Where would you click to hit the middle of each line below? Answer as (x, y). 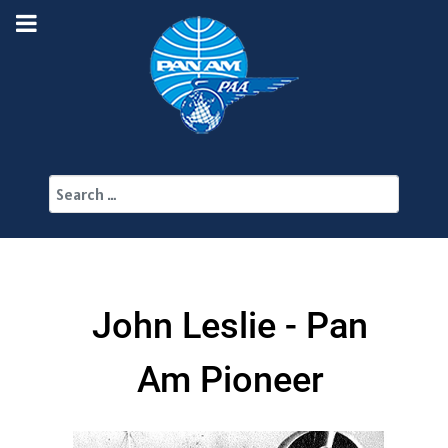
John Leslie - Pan (230, 326)
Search (247, 186)
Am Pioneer (230, 380)
